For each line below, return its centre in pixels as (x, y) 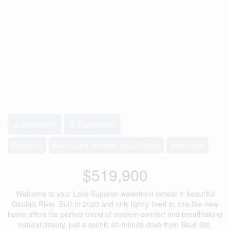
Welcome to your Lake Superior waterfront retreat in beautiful (115, 194)
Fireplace (27, 145)
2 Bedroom (35, 124)
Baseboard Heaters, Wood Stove (106, 145)
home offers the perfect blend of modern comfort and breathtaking (115, 214)
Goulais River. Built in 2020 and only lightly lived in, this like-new (115, 204)
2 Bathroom (92, 124)
